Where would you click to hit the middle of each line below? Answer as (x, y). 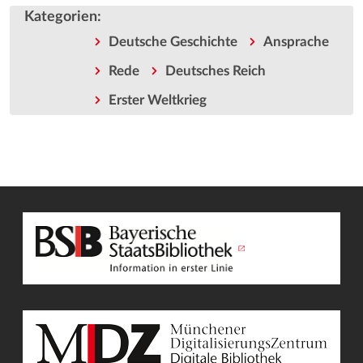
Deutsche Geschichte (173, 42)
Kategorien (61, 17)
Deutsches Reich (215, 71)
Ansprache (296, 42)
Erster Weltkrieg (157, 100)
